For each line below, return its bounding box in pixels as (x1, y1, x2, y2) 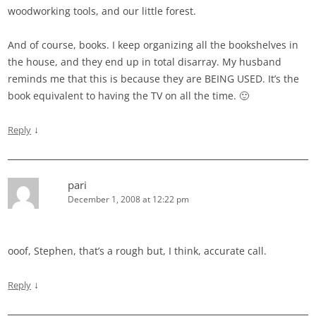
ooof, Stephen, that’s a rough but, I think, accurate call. (8, 244, 267, 258)
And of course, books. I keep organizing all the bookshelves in (8, 38, 299, 52)
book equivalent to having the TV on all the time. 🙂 (8, 89, 250, 103)
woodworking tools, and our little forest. (8, 4, 197, 18)
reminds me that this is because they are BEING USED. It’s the (8, 72, 300, 86)
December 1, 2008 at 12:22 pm (68, 193, 190, 206)
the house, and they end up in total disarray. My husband (8, 55, 282, 69)
